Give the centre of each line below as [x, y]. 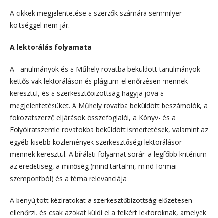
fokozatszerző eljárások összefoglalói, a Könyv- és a [93, 117]
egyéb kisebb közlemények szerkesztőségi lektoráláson [96, 142]
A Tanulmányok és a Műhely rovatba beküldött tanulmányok [105, 69]
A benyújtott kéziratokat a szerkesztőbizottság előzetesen [101, 200]
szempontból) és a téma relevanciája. [69, 178]
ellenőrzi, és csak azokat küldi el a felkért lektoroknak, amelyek [108, 212]
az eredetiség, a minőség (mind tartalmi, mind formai [93, 166]
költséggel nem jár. [40, 25]
